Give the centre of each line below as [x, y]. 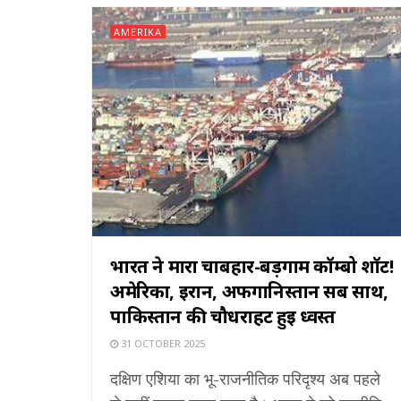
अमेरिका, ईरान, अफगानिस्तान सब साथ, [250, 291]
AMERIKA [138, 31]
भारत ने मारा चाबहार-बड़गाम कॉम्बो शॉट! [252, 266]
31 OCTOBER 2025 [162, 343]
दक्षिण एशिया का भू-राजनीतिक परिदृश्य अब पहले [245, 378]
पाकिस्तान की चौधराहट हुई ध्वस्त [223, 316]
